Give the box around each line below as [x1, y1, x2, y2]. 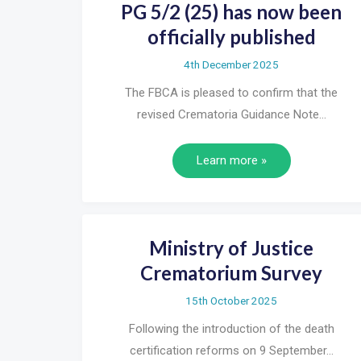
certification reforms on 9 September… [129, 343, 334, 359]
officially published [147, 24, 316, 48]
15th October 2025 [185, 294, 277, 308]
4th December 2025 [184, 57, 279, 71]
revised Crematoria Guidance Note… [136, 106, 326, 122]
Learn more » [196, 153, 267, 168]
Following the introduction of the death [128, 322, 334, 337]
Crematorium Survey [140, 261, 322, 285]
